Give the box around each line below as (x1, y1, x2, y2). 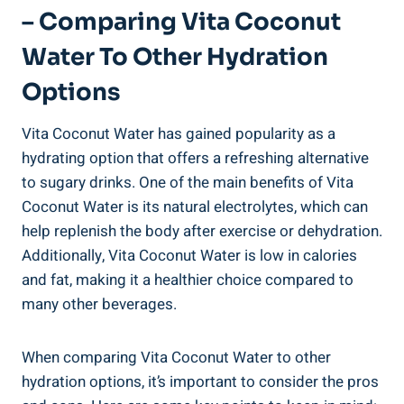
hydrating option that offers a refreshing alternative (22, 147, 369, 170)
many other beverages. (22, 293, 177, 317)
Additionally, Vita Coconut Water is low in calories (22, 244, 357, 268)
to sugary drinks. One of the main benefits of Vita (22, 171, 353, 195)
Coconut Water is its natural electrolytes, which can (22, 196, 368, 219)
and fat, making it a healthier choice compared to (22, 269, 353, 292)
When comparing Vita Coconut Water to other (22, 346, 331, 370)
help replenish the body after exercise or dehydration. (22, 220, 382, 243)
